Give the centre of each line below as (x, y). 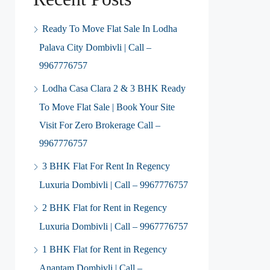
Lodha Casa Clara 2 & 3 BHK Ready (114, 88)
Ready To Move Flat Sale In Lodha (110, 29)
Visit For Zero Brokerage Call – (100, 125)
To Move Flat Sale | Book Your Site (107, 107)
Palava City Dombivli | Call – (95, 47)
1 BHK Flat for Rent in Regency (105, 249)
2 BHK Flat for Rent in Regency (105, 208)
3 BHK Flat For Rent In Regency (106, 166)
